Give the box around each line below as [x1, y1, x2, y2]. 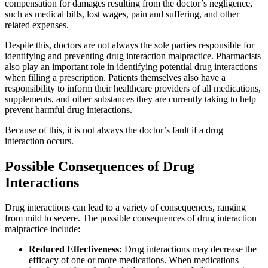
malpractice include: [5, 224, 80, 234]
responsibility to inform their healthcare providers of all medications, [5, 83, 261, 93]
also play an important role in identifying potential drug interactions [5, 61, 257, 72]
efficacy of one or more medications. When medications [29, 255, 239, 266]
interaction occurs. [5, 135, 74, 146]
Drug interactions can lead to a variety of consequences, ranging [5, 202, 246, 213]
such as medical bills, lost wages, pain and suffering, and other [5, 8, 239, 19]
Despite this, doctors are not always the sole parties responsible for [5, 39, 254, 50]
